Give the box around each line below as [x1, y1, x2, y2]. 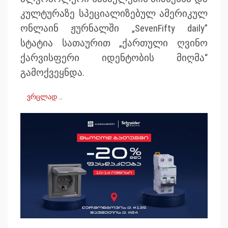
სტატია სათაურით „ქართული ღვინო [20, 37, 208, 49]
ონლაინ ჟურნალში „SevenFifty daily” [20, 22, 208, 34]
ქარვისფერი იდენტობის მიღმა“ [20, 52, 208, 64]
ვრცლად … [27, 92, 63, 101]
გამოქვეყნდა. [20, 67, 84, 78]
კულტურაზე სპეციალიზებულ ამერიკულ [20, 8, 208, 19]
